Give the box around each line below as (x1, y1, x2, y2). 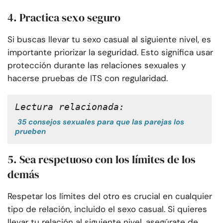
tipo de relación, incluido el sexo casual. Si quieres (7, 204, 207, 215)
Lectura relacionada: (15, 102, 124, 112)
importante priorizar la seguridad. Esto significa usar (7, 47, 213, 58)
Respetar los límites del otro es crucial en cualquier (7, 191, 212, 202)
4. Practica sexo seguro (7, 10, 120, 25)
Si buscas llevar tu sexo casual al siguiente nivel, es (7, 34, 211, 45)
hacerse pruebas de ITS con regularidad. (7, 73, 168, 84)
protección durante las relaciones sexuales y (7, 60, 186, 71)
